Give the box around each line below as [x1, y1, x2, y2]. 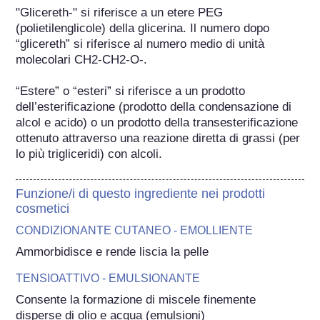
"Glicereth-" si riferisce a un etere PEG [16, 5, 224, 19]
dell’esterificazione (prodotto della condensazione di [16, 99, 292, 114]
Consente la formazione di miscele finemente [16, 292, 256, 306]
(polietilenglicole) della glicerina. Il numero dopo [16, 21, 270, 35]
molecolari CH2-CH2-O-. [16, 52, 148, 66]
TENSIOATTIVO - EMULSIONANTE [16, 271, 201, 284]
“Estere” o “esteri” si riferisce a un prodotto [16, 84, 246, 98]
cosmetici [16, 201, 70, 216]
